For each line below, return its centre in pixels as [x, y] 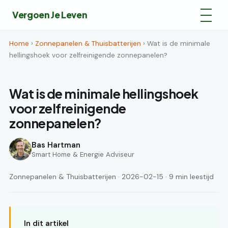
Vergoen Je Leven [50, 15]
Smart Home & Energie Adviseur [83, 154]
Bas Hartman [56, 145]
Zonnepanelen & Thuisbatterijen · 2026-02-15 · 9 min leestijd [111, 177]
